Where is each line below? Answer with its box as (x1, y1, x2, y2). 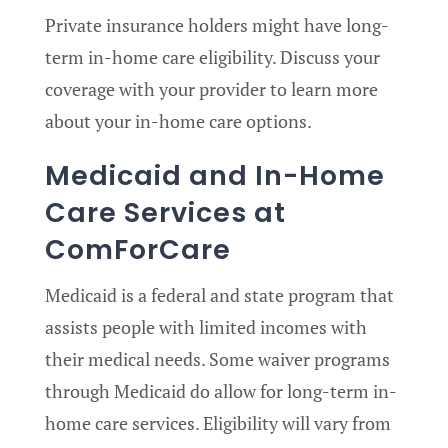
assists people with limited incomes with (45, 315, 367, 340)
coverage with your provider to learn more (45, 77, 378, 102)
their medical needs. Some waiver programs (45, 347, 390, 372)
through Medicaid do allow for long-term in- (45, 379, 397, 404)
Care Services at (45, 194, 286, 232)
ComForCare (45, 231, 231, 269)
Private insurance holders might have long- (45, 13, 389, 38)
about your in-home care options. (45, 109, 312, 134)
